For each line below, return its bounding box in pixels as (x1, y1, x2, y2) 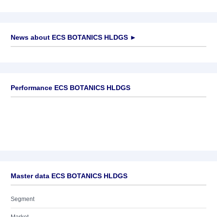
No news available (11, 53, 60, 60)
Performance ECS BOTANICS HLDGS (11, 84, 130, 92)
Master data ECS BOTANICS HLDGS (11, 172, 127, 180)
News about (11, 33, 50, 41)
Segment (11, 196, 34, 202)
